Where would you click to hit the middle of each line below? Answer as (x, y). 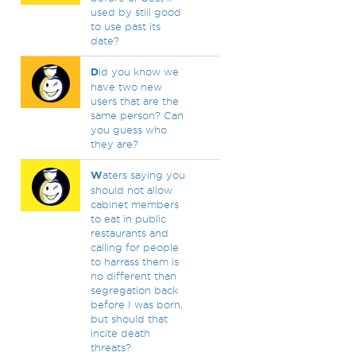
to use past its (125, 26)
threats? (110, 347)
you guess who (128, 130)
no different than (133, 276)
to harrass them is (134, 261)
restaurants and (129, 233)
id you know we (138, 72)
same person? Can (137, 115)
